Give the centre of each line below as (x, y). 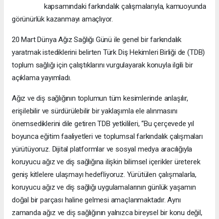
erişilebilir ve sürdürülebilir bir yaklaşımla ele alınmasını (95, 111)
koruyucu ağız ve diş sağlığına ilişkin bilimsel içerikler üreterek (106, 162)
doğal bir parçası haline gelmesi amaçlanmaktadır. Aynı (96, 200)
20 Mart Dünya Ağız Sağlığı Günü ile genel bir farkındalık (97, 40)
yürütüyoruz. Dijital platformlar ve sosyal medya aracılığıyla (102, 149)
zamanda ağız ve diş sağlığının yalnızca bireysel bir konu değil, (107, 213)
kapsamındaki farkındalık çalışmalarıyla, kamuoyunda (125, 6)
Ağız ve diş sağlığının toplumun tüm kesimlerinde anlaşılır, (100, 98)
